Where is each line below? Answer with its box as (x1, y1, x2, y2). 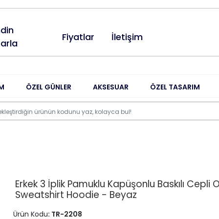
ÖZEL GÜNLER (25, 82, 71, 92)
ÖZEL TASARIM (150, 82, 200, 92)
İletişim (111, 30, 143, 43)
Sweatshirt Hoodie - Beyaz (15, 188, 137, 201)
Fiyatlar (62, 30, 95, 43)
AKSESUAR (93, 82, 129, 92)
